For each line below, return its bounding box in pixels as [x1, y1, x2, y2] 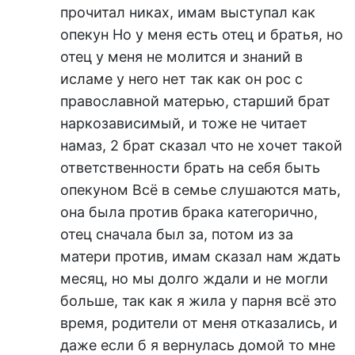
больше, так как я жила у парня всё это [60, 292, 337, 309]
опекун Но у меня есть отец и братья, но [60, 25, 343, 43]
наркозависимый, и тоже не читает [60, 114, 307, 132]
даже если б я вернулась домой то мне [60, 336, 335, 353]
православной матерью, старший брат [60, 92, 330, 109]
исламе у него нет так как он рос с [60, 70, 303, 87]
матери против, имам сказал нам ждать [60, 247, 341, 265]
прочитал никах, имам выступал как [60, 3, 315, 21]
